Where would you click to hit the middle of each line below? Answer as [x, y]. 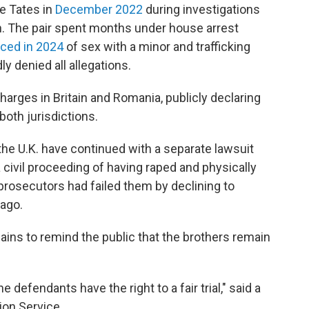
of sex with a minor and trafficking [157, 47]
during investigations [201, 9]
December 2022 [99, 9]
